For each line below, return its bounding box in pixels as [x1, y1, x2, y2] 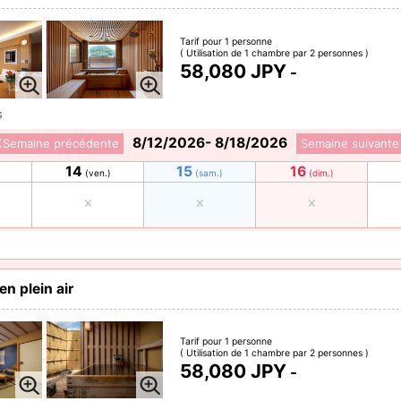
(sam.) [195, 166, 223, 178]
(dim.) [308, 166, 334, 178]
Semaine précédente [2, 136, 119, 151]
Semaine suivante [300, 136, 399, 151]
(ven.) [84, 166, 111, 178]
